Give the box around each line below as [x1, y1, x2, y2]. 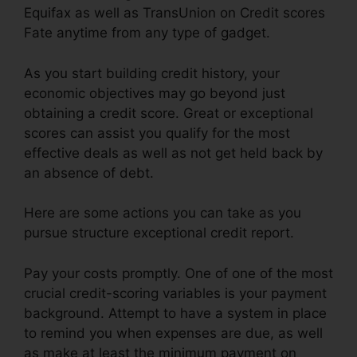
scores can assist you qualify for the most [24, 124, 290, 141]
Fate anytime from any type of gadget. [24, 25, 270, 41]
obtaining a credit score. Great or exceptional [24, 104, 313, 121]
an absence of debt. [24, 164, 154, 181]
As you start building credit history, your [24, 65, 280, 81]
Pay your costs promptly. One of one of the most [24, 265, 333, 281]
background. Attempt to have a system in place [24, 304, 327, 321]
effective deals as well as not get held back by [24, 144, 323, 161]
